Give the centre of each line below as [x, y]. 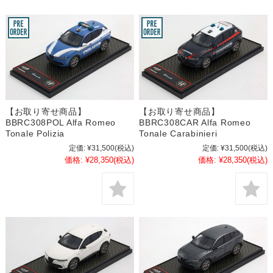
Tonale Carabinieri [178, 134]
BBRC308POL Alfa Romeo [61, 123]
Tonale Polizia [35, 134]
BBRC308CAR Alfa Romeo [195, 123]
